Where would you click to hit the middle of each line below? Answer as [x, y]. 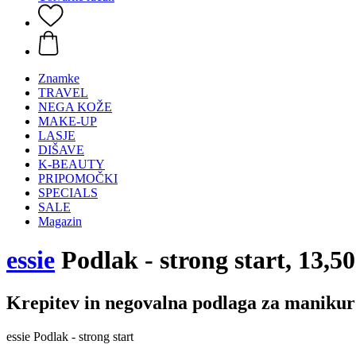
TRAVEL [63, 93]
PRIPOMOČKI [78, 178]
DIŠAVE [61, 150]
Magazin [60, 221]
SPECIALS [68, 193]
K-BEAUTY [72, 164]
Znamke [59, 78]
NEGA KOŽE [75, 107]
